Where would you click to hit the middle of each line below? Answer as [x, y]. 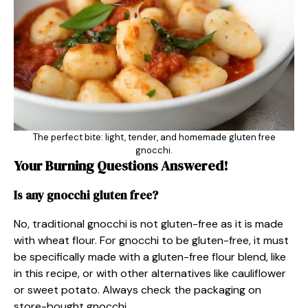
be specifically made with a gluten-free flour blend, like [150, 257]
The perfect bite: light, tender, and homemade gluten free [154, 137]
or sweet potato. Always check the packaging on [137, 290]
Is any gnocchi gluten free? [86, 195]
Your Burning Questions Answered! [121, 166]
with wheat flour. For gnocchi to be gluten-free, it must [151, 240]
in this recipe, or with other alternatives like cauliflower [150, 273]
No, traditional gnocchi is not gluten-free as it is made [148, 224]
